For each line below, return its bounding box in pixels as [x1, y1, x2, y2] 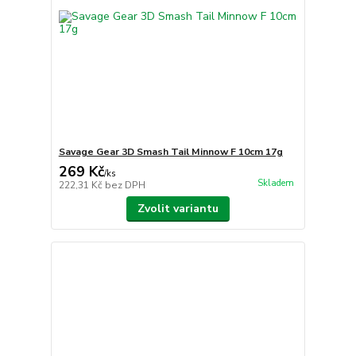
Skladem [257, 177, 294, 190]
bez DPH [104, 179, 145, 192]
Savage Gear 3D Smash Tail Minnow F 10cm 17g [58, 145, 283, 159]
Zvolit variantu [137, 201, 219, 217]
